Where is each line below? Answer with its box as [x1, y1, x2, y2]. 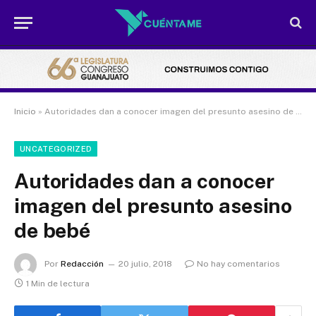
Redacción [61, 259, 104, 269]
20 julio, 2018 [119, 259, 172, 269]
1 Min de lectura [26, 279, 90, 289]
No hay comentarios [197, 259, 280, 269]
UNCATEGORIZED [20, 145, 92, 154]
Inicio [14, 107, 36, 117]
